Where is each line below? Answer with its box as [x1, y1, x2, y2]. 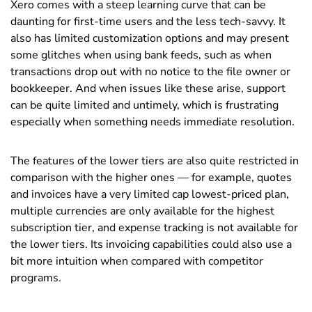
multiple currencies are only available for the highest [10, 203, 274, 219]
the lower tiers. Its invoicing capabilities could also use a [10, 236, 292, 252]
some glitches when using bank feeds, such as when [10, 47, 272, 63]
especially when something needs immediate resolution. [10, 114, 297, 130]
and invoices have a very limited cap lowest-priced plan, [10, 186, 289, 202]
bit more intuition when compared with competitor [10, 253, 263, 269]
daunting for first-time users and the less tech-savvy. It [10, 13, 286, 29]
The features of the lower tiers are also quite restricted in [10, 153, 299, 169]
